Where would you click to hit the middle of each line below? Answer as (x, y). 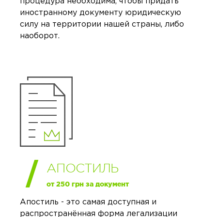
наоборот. (40, 36)
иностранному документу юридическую (101, 13)
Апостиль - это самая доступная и (88, 202)
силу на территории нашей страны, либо (102, 25)
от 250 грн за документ (88, 184)
